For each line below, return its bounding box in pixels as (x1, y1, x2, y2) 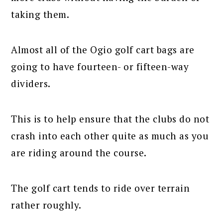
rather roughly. (11, 199, 82, 212)
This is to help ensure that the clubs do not (11, 112, 210, 125)
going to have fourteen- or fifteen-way (11, 60, 189, 73)
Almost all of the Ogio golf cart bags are (11, 43, 195, 56)
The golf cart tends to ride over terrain (11, 182, 190, 195)
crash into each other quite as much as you (11, 129, 209, 142)
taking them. (11, 8, 70, 21)
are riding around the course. (11, 146, 147, 159)
